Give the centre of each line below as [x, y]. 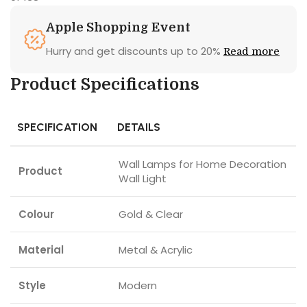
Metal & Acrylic [156, 250]
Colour [36, 214]
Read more [251, 52]
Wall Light [143, 179]
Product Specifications [105, 85]
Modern [138, 286]
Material [41, 250]
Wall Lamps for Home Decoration [202, 164]
